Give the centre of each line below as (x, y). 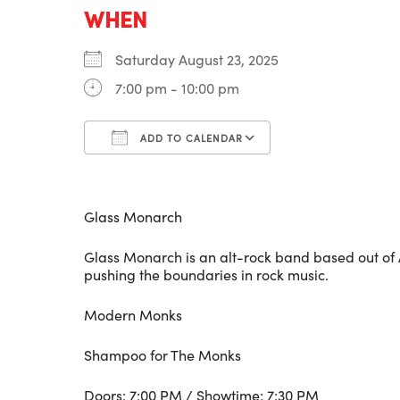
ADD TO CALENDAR (190, 138)
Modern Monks (133, 315)
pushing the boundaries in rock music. (206, 275)
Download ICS (162, 170)
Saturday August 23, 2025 (204, 59)
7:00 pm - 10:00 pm (177, 88)
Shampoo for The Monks (162, 355)
